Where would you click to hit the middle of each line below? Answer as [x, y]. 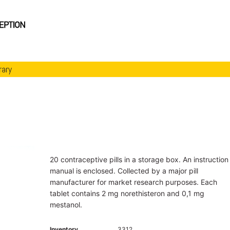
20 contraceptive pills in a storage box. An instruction [139, 159]
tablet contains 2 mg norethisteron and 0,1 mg [127, 193]
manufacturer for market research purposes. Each [133, 182]
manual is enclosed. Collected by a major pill [124, 170]
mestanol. [66, 204]
